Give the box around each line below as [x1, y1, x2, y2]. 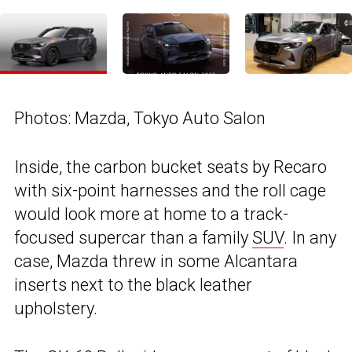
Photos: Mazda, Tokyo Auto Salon [14, 108, 266, 128]
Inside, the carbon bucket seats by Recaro [14, 156, 327, 177]
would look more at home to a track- [14, 203, 288, 224]
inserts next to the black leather [14, 274, 252, 295]
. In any [284, 227, 336, 247]
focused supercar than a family [14, 227, 252, 247]
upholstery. [14, 298, 97, 318]
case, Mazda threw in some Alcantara [14, 251, 298, 271]
